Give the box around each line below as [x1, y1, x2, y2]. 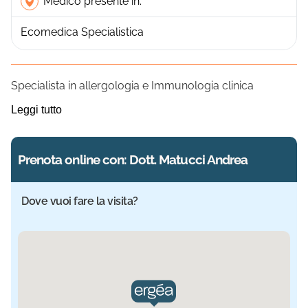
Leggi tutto [11, 103, 62, 115]
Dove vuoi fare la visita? [21, 194, 138, 208]
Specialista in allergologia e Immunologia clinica [11, 78, 254, 92]
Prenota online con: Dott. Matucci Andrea [18, 151, 247, 167]
